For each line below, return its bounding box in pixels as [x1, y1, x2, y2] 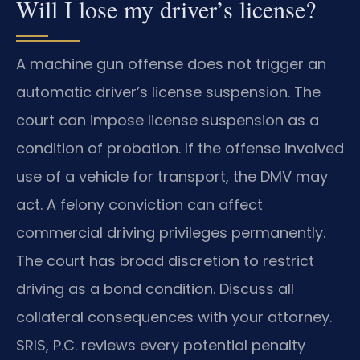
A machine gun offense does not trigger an [16, 54, 326, 75]
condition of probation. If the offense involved [16, 138, 344, 159]
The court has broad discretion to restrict [16, 251, 314, 272]
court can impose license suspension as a [16, 110, 319, 131]
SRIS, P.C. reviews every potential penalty [16, 335, 305, 356]
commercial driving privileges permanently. [16, 223, 325, 243]
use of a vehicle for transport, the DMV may [16, 166, 328, 187]
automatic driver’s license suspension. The [16, 82, 321, 103]
